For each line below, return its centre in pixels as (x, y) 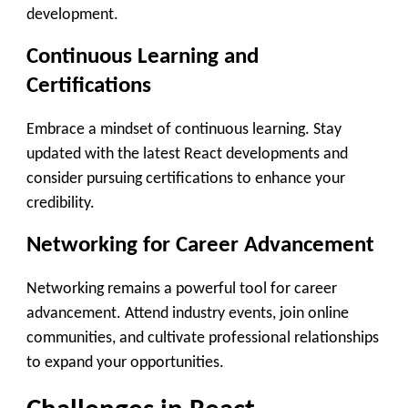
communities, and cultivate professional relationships (203, 338)
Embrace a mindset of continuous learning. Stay (184, 129)
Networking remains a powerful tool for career (182, 289)
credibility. (61, 203)
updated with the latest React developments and (187, 154)
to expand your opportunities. (125, 362)
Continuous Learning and (143, 57)
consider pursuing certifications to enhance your (186, 178)
